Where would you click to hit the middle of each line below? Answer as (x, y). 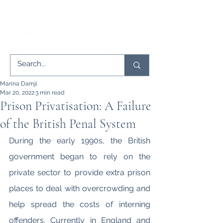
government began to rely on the (80, 157)
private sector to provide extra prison (80, 172)
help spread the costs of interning (80, 204)
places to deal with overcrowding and (80, 188)
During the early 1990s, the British (80, 141)
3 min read (50, 93)
